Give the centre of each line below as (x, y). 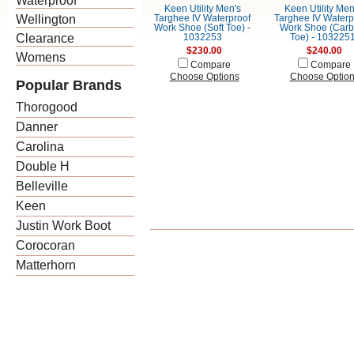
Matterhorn (46, 265)
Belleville (42, 186)
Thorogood (47, 107)
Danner (37, 127)
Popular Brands (69, 85)
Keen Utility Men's (202, 9)
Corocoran (45, 245)
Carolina (40, 147)
